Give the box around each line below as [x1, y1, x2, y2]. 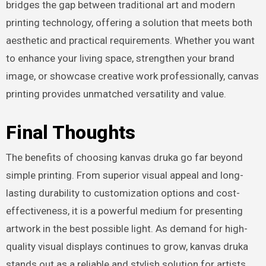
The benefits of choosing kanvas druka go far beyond [5, 151, 243, 163]
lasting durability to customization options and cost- [5, 186, 240, 199]
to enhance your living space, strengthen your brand [5, 52, 235, 64]
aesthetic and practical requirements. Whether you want [5, 34, 255, 46]
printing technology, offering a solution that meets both [5, 16, 252, 28]
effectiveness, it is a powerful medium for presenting [5, 204, 243, 217]
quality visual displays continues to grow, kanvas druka [5, 240, 248, 252]
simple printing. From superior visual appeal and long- [5, 169, 243, 181]
